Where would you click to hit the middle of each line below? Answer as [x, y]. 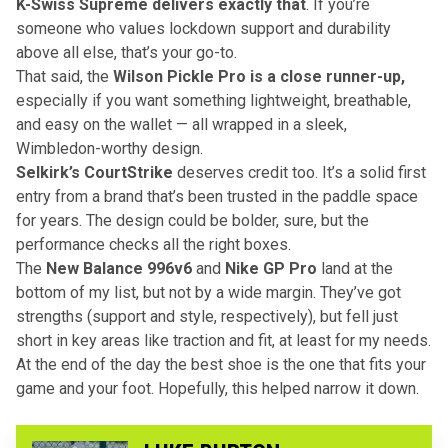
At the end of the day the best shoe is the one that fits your [221, 364]
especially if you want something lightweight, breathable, [213, 100]
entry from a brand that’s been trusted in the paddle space [217, 196]
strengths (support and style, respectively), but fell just [207, 316]
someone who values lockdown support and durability [203, 28]
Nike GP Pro [271, 268]
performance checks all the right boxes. [153, 244]
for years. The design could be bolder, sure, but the [192, 220]
